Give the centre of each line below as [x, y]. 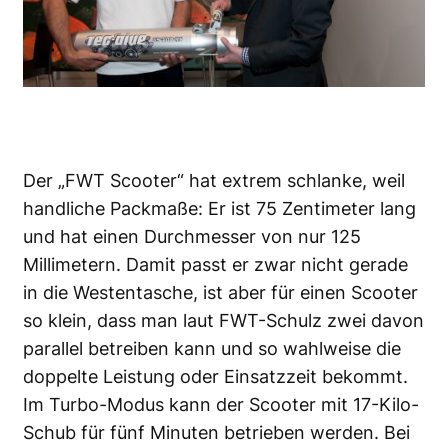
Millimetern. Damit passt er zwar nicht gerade [215, 265]
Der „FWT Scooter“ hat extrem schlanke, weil [214, 181]
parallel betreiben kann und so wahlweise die [212, 349]
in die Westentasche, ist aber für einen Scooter [220, 293]
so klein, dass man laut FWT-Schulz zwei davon [223, 321]
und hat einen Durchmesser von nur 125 [192, 237]
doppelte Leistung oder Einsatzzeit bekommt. [215, 377]
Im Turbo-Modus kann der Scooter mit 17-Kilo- [221, 405]
